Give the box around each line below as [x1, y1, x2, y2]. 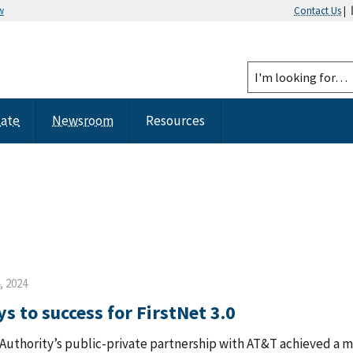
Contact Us [294, 4, 341, 17]
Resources [146, 112, 205, 129]
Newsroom [52, 112, 113, 129]
